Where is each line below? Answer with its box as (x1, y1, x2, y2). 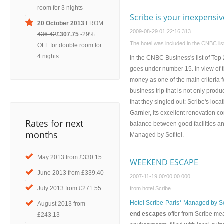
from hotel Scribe (130, 185, 171, 191)
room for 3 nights (37, 4, 83, 11)
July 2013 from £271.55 (37, 185, 101, 192)
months (25, 129, 58, 141)
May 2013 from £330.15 (37, 154, 102, 161)
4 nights (37, 53, 59, 60)
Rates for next (25, 117, 83, 129)
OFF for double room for (37, 42, 102, 49)
